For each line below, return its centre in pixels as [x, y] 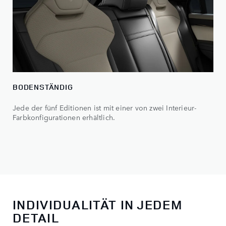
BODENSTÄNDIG [43, 87]
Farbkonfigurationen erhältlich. [64, 117]
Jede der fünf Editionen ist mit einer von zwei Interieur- [105, 108]
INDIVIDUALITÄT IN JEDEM [97, 204]
